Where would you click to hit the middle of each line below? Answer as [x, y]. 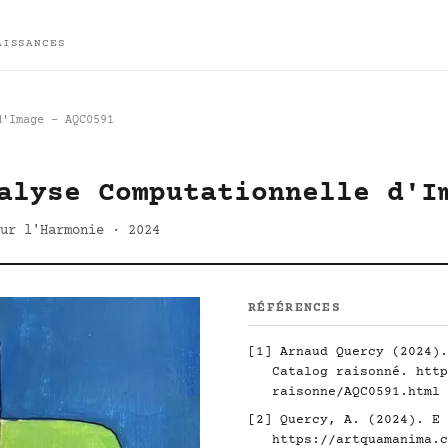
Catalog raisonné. [344, 372]
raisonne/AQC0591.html [356, 392]
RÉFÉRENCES [294, 308]
